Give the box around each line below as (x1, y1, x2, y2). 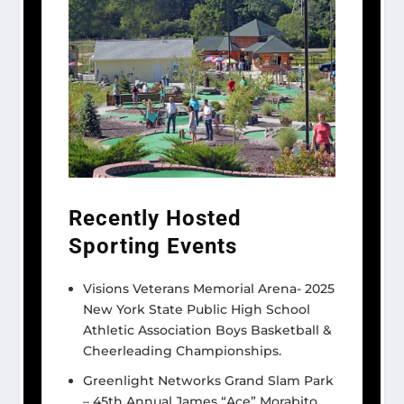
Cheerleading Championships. (83, 342, 282, 359)
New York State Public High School (83, 300, 311, 317)
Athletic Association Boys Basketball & (83, 321, 333, 338)
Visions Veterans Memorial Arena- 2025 (83, 280, 335, 297)
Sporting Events (69, 234, 238, 260)
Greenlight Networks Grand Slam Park (83, 372, 335, 389)
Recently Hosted (69, 206, 243, 232)
